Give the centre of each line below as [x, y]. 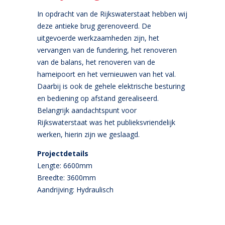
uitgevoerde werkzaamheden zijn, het [98, 38]
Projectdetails [63, 153]
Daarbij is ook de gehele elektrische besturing [111, 86]
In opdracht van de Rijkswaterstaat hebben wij [112, 14]
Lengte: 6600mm [65, 165]
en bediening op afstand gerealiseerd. [98, 98]
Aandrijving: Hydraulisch [75, 190]
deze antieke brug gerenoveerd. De [94, 26]
